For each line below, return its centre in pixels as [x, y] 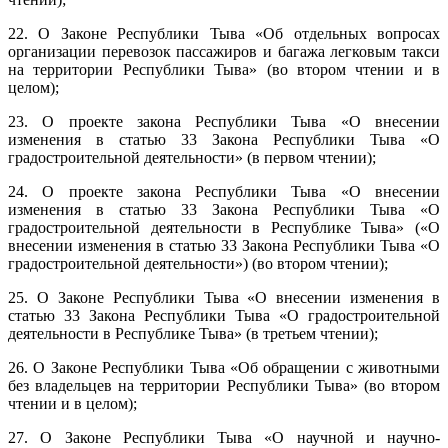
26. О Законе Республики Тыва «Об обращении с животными [224, 367]
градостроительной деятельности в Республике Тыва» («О [224, 227]
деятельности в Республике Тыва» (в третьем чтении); [193, 333]
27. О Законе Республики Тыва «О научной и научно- [224, 437]
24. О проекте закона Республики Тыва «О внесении [224, 191]
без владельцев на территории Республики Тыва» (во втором [224, 385]
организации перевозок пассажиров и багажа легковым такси [224, 51]
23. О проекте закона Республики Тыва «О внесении [224, 121]
